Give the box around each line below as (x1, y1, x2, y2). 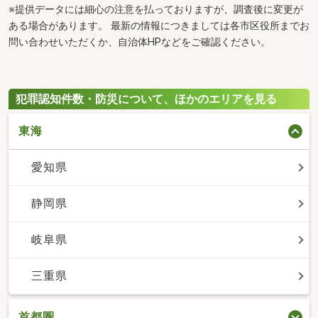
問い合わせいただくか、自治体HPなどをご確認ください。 (9, 36, 270, 49)
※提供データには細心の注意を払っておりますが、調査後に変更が (9, 4, 303, 16)
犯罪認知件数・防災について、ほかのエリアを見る (16, 92, 277, 106)
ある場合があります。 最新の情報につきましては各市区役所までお (9, 20, 309, 33)
